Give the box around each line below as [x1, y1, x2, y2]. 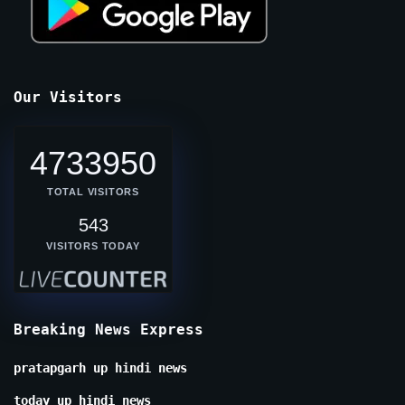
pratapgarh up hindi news [14, 361, 187, 376]
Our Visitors [14, 89, 122, 107]
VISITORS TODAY [46, 240, 140, 252]
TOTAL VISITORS [46, 186, 140, 198]
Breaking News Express [14, 321, 203, 339]
